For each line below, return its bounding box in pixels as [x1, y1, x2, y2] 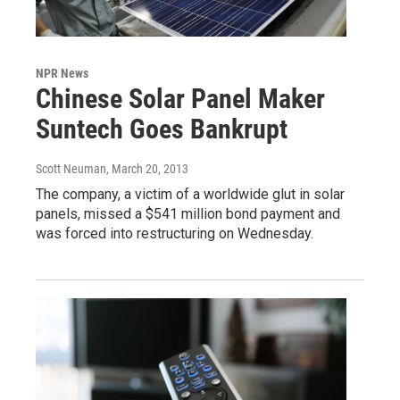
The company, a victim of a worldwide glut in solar [36, 185, 345, 203]
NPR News [36, 65, 88, 80]
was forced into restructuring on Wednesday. [36, 224, 313, 242]
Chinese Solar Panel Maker [36, 82, 325, 114]
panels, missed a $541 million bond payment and [36, 204, 340, 222]
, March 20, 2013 [106, 161, 188, 176]
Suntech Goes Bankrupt [36, 112, 287, 145]
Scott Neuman [36, 161, 106, 176]
